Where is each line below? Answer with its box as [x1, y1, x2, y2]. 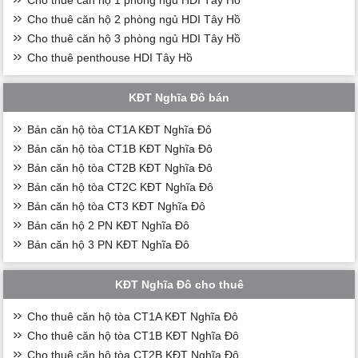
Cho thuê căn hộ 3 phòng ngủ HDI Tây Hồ [27, 31, 241, 45]
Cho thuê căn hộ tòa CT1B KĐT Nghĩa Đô [27, 328, 240, 342]
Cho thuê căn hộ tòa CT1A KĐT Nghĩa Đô [27, 309, 239, 323]
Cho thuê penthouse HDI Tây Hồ [27, 50, 193, 64]
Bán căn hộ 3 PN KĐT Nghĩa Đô [27, 237, 190, 251]
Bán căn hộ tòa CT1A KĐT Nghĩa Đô [27, 122, 213, 136]
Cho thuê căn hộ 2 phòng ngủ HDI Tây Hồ [27, 12, 241, 26]
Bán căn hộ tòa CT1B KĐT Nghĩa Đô [27, 141, 213, 155]
